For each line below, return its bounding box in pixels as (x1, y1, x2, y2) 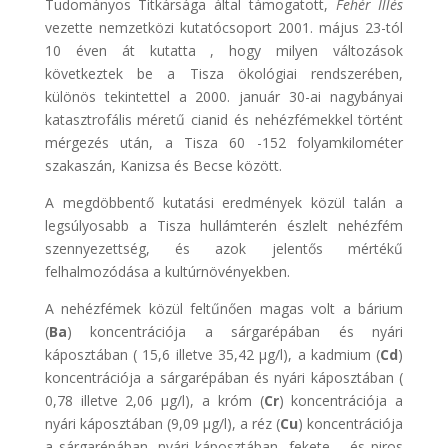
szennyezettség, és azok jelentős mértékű (44, 238, 404, 258)
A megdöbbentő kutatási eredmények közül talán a (44, 192, 404, 212)
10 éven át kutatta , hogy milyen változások (44, 40, 404, 60)
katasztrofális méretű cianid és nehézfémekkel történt (44, 109, 404, 129)
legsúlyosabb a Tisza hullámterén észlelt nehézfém (44, 215, 404, 235)
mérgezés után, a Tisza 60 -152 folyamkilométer (44, 132, 404, 152)
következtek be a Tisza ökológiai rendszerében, (44, 63, 404, 83)
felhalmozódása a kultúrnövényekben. (44, 261, 290, 281)
